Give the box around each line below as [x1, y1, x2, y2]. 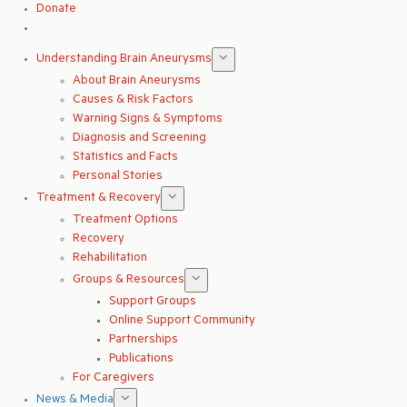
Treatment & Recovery [36, 191, 161, 205]
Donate [36, 2, 76, 16]
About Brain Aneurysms [73, 74, 201, 88]
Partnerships [109, 333, 178, 347]
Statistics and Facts [73, 150, 178, 164]
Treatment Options [73, 213, 178, 227]
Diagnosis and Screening [73, 131, 206, 145]
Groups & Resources [73, 273, 184, 287]
